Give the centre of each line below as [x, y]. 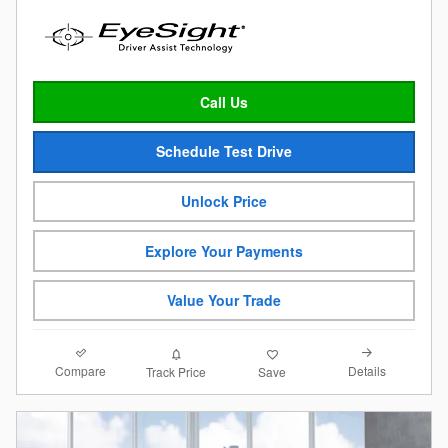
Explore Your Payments [224, 250]
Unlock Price [224, 200]
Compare [81, 371]
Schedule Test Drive [224, 151]
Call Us [224, 101]
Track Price [176, 371]
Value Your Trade [224, 300]
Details [367, 371]
